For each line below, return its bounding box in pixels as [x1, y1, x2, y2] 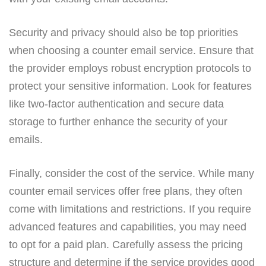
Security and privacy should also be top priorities [9, 26, 238, 39]
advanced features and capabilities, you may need [9, 220, 246, 233]
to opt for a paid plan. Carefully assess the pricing [9, 238, 243, 251]
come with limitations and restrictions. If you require [9, 202, 251, 215]
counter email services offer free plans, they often [9, 185, 242, 197]
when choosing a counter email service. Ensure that [9, 44, 254, 56]
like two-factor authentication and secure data [9, 97, 224, 110]
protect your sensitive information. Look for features [9, 80, 252, 92]
